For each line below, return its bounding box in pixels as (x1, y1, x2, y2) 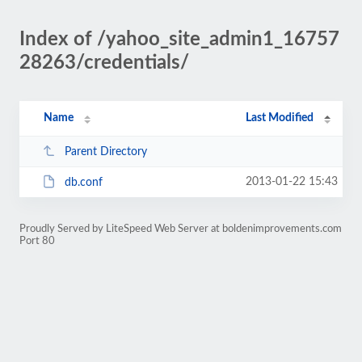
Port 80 (19, 236, 55, 246)
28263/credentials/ (19, 53, 189, 73)
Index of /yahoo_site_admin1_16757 (19, 30, 339, 49)
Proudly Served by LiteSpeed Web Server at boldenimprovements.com (19, 224, 342, 234)
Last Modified (246, 112, 314, 124)
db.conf (64, 176, 103, 188)
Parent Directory (64, 145, 147, 158)
